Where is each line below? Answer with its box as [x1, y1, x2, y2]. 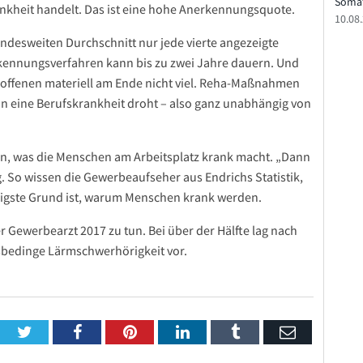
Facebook [80, 323, 144, 340]
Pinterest [135, 323, 194, 340]
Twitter [31, 323, 79, 340]
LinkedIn [188, 323, 249, 340]
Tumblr [238, 323, 288, 340]
